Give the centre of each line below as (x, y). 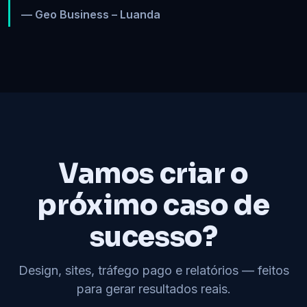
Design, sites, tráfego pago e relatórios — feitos (153, 271)
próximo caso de (153, 206)
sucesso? (153, 237)
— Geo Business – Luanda (91, 15)
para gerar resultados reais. (153, 289)
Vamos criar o (153, 174)
